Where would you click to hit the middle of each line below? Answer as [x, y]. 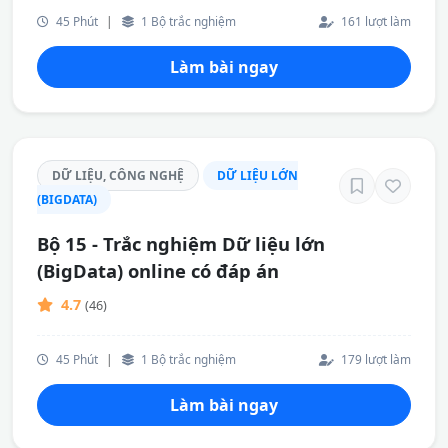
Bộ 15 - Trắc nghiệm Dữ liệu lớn [181, 243]
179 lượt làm [374, 359]
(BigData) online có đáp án [158, 270]
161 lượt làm [374, 21]
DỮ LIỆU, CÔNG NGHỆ [118, 175]
